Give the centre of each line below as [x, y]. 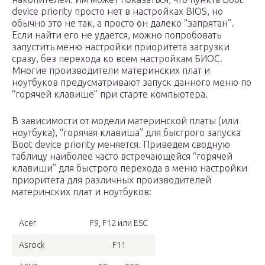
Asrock [32, 245]
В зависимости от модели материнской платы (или [125, 121]
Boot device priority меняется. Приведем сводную [121, 145]
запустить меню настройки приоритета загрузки [121, 47]
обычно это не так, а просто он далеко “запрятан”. [123, 23]
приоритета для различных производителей [112, 180]
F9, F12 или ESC [119, 223]
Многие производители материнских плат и [111, 71]
